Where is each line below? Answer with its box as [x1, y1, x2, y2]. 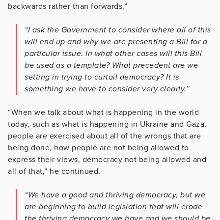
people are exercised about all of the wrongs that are [8, 131, 201, 141]
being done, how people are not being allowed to [8, 143, 189, 153]
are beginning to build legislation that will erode [25, 202, 202, 212]
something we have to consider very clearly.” [25, 84, 189, 94]
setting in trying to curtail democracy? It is [25, 72, 179, 82]
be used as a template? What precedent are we [25, 60, 198, 71]
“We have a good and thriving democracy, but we [25, 190, 205, 200]
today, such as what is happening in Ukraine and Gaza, [8, 119, 207, 130]
